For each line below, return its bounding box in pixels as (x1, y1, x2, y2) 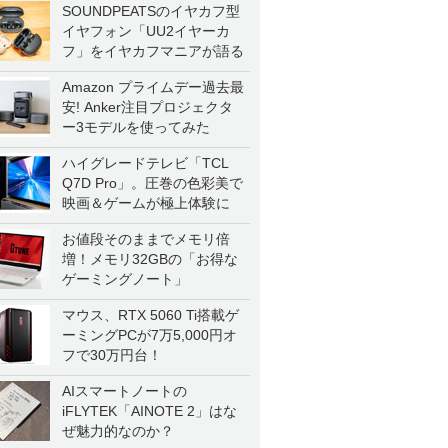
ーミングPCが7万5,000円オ (62, 327, 237, 343)
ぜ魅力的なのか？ (62, 423, 174, 439)
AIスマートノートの (62, 383, 187, 399)
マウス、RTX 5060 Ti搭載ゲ (62, 307, 239, 323)
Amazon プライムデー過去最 (62, 79, 244, 95)
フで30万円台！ (62, 347, 162, 363)
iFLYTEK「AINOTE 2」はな (62, 403, 237, 419)
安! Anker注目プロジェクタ (62, 99, 233, 115)
